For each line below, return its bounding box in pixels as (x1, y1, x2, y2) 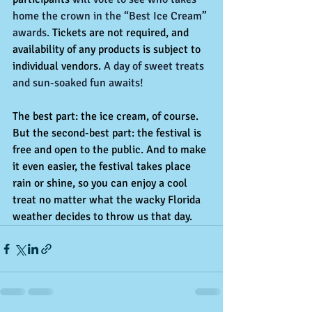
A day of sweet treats (101, 59, 207, 74)
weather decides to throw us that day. (13, 210, 192, 224)
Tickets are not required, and (49, 26, 192, 40)
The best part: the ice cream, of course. (13, 109, 201, 124)
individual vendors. (13, 59, 101, 74)
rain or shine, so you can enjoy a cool (13, 176, 190, 191)
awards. (13, 26, 49, 40)
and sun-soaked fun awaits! (13, 76, 143, 91)
